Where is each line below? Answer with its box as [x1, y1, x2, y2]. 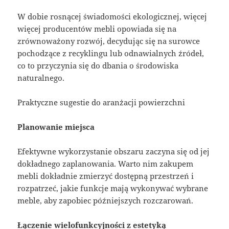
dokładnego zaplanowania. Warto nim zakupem [17, 158, 194, 169]
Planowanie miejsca [17, 121, 95, 132]
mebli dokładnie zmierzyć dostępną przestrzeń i [17, 170, 194, 181]
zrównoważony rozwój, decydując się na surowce [17, 35, 200, 46]
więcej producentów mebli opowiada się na [17, 23, 177, 34]
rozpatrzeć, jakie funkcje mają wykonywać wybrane [17, 182, 209, 193]
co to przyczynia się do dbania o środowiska [17, 60, 179, 71]
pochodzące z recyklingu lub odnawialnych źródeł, [17, 48, 204, 58]
